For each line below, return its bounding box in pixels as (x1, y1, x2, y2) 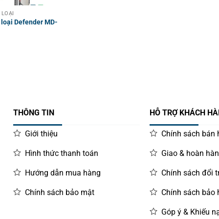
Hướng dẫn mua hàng (25, 168, 101, 177)
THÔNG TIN (13, 108, 55, 118)
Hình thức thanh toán (25, 148, 99, 158)
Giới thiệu (25, 129, 58, 138)
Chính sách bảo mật (25, 187, 95, 197)
